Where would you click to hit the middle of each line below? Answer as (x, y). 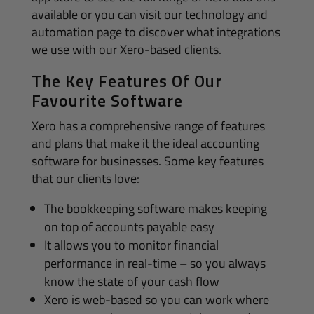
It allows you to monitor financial (131, 245)
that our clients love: (85, 178)
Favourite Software (107, 100)
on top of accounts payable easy (129, 227)
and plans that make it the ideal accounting (145, 143)
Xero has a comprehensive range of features (148, 126)
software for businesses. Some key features (147, 161)
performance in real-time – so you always (155, 263)
